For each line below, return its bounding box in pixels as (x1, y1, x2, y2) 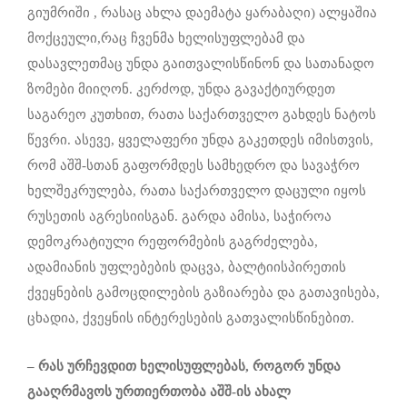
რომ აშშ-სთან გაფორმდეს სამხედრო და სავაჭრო (27, 157, 360, 173)
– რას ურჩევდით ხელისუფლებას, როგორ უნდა (27, 358, 341, 373)
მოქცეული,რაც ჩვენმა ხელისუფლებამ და (27, 30, 305, 45)
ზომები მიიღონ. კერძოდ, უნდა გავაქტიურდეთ (27, 81, 335, 96)
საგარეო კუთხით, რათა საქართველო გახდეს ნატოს (27, 106, 376, 122)
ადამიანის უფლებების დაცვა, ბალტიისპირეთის (27, 259, 346, 274)
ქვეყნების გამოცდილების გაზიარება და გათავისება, (27, 284, 380, 300)
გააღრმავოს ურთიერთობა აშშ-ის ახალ (27, 383, 291, 399)
